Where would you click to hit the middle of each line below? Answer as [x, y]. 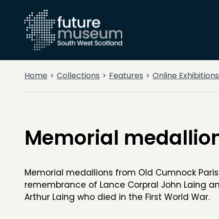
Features [126, 76]
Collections [78, 76]
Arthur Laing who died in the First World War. [117, 197]
